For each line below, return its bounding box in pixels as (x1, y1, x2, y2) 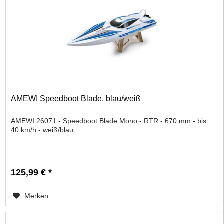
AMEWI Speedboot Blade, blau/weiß (11, 94, 141, 103)
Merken (24, 192, 49, 200)
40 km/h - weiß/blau (11, 126, 74, 134)
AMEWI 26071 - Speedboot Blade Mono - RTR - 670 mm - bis (11, 117, 207, 125)
